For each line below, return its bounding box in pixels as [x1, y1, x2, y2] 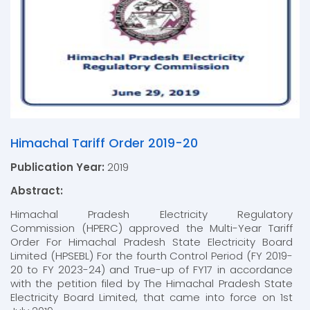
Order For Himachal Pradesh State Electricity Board [10, 235, 293, 250]
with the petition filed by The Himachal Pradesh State [10, 276, 293, 291]
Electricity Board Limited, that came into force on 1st [10, 290, 293, 305]
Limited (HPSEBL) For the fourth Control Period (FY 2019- [10, 248, 293, 264]
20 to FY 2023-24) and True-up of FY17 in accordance [10, 262, 293, 277]
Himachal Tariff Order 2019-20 [10, 134, 198, 152]
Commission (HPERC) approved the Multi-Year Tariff [10, 221, 293, 236]
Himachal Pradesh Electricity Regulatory [10, 207, 293, 222]
